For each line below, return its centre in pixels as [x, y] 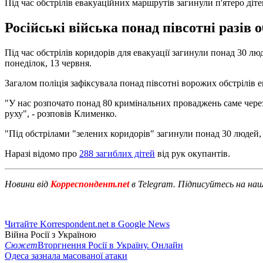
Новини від [26, 184]
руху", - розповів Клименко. [61, 113]
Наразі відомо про [42, 153]
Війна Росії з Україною [50, 234]
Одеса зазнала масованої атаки [66, 255]
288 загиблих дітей [117, 153]
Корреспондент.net [90, 184]
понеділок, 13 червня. [48, 63]
